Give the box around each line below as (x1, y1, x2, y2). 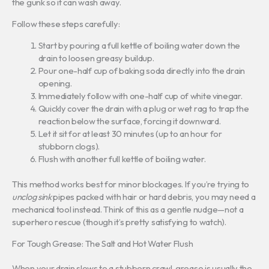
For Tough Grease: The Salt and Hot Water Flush (12, 238, 193, 249)
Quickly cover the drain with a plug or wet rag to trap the (38, 102, 249, 114)
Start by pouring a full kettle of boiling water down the (38, 39, 240, 51)
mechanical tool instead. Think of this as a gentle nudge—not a (12, 204, 244, 216)
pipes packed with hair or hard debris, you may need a (51, 191, 256, 203)
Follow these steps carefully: (12, 17, 120, 29)
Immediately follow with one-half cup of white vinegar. (38, 89, 243, 101)
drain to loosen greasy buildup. (38, 52, 154, 64)
